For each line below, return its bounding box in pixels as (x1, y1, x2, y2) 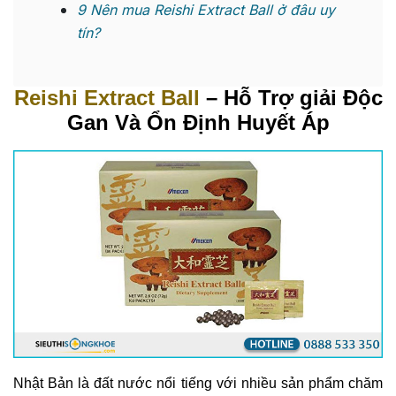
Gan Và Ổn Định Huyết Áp (66, 110, 330, 135)
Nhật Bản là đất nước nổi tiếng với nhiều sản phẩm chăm (13, 376, 383, 392)
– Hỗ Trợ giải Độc (205, 86, 383, 110)
